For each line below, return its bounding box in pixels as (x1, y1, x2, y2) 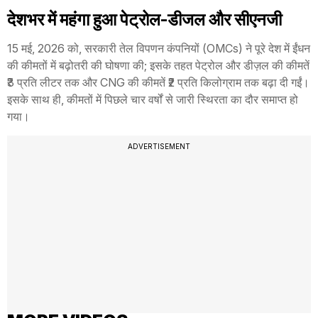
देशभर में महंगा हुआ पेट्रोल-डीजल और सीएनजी (7, 9, 282, 30)
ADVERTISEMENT (128, 141, 190, 150)
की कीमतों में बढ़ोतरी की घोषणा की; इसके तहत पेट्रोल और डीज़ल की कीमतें (7, 57, 309, 72)
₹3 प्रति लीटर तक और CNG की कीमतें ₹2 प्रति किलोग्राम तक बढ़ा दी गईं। (7, 75, 309, 89)
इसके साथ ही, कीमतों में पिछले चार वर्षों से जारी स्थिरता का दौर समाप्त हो (7, 92, 298, 106)
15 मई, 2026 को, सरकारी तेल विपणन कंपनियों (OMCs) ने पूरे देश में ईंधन (7, 40, 310, 55)
